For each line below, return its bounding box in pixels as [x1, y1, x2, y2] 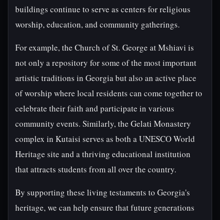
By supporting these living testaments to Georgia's [15, 187, 190, 198]
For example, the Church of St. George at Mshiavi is [15, 42, 194, 53]
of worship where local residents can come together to [15, 87, 202, 99]
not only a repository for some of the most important [15, 57, 196, 68]
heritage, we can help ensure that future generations [15, 202, 194, 213]
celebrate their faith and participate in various [15, 103, 174, 114]
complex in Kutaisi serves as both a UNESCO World [15, 133, 195, 144]
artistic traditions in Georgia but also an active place [15, 72, 196, 83]
